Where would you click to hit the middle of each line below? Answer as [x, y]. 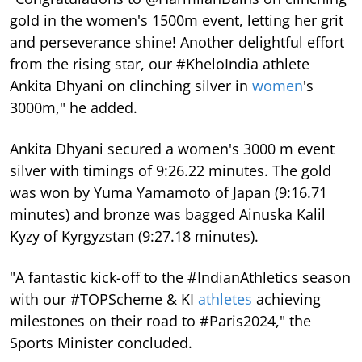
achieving [286, 299]
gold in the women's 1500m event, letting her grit [177, 20]
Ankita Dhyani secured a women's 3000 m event [172, 149]
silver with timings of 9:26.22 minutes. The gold [170, 170]
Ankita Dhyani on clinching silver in [131, 86]
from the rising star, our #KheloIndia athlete [160, 64]
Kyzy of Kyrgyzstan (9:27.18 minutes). [134, 236]
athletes [225, 299]
